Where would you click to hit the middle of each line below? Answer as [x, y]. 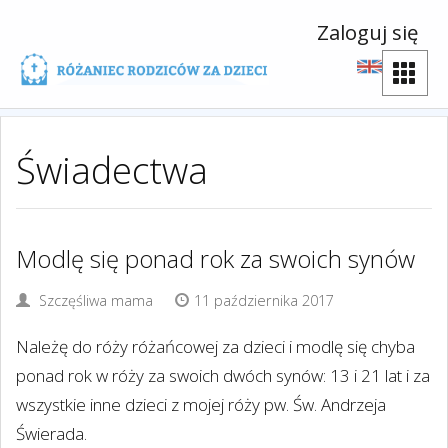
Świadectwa [112, 170]
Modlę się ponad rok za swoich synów [215, 259]
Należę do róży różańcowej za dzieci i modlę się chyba [215, 346]
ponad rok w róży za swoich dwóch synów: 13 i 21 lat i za [223, 375]
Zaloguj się [367, 32]
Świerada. [51, 433]
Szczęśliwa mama [94, 300]
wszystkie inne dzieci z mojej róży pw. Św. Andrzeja [201, 404]
